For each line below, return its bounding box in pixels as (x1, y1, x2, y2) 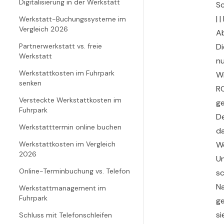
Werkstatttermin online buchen (19, 122, 121, 131)
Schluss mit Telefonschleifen (19, 210, 112, 219)
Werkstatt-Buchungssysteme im (19, 14, 126, 23)
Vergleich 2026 (19, 24, 68, 33)
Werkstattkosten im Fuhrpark (19, 68, 114, 77)
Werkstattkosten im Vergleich (19, 139, 115, 148)
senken (19, 78, 41, 87)
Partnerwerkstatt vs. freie (19, 41, 102, 50)
